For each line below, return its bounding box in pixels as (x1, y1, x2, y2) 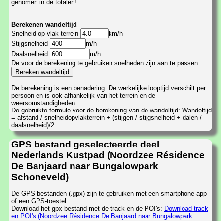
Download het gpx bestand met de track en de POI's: (11, 205, 164, 213)
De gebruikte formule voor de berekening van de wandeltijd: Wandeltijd (11, 107, 212, 114)
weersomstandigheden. (11, 99, 77, 107)
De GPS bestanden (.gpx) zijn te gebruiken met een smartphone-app (11, 190, 207, 198)
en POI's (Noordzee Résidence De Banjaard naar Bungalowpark (11, 212, 192, 220)
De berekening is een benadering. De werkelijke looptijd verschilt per (11, 84, 206, 92)
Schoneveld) (11, 171, 69, 182)
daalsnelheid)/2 (11, 121, 54, 129)
